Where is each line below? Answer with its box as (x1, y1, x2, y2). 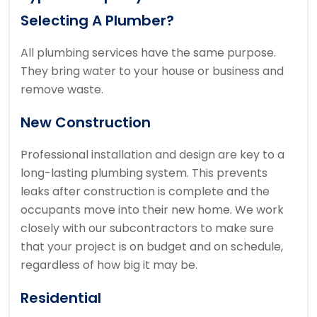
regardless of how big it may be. (21, 257, 197, 274)
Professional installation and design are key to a (21, 146, 284, 163)
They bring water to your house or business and (21, 63, 284, 80)
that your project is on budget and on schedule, (21, 238, 283, 255)
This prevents (192, 165, 267, 182)
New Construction (21, 113, 151, 133)
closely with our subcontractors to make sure (21, 220, 274, 237)
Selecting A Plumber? (21, 11, 174, 31)
